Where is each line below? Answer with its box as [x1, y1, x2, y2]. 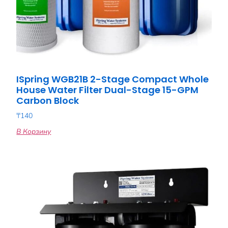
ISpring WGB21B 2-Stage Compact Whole [16, 73, 209, 86]
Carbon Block [16, 94, 79, 107]
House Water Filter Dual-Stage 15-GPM [16, 83, 199, 97]
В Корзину [16, 127, 51, 137]
